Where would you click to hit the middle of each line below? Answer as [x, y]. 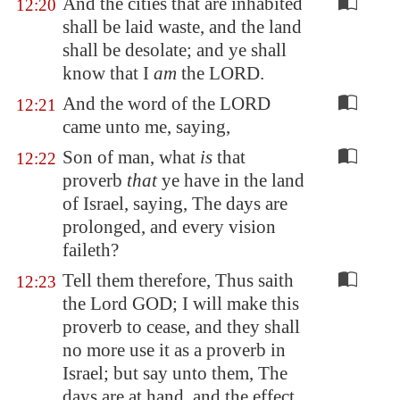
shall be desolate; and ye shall [175, 50]
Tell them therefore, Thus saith [178, 280]
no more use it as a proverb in [174, 350]
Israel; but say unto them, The [175, 373]
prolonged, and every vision [169, 227]
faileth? [91, 250]
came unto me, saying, [146, 127]
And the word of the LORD [167, 104]
